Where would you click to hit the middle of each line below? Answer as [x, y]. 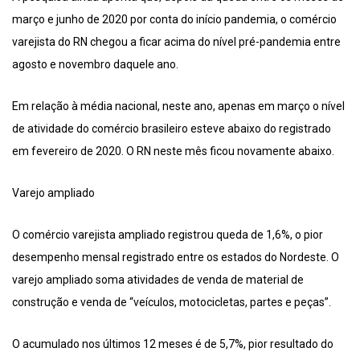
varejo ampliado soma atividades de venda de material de [158, 279]
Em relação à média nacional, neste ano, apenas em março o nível [178, 106]
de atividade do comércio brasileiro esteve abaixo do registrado [172, 128]
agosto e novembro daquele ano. [95, 64]
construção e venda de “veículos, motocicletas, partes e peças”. [172, 302]
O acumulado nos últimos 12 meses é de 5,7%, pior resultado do [173, 344]
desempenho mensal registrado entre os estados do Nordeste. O [176, 257]
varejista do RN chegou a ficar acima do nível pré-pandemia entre [176, 41]
